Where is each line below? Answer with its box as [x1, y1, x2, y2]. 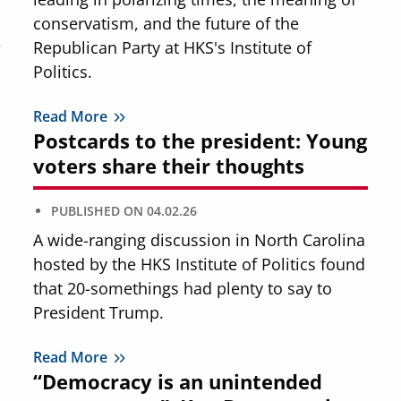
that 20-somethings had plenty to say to [33, 277, 333, 299]
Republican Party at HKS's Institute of [33, 36, 312, 58]
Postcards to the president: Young [33, 127, 368, 154]
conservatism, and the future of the [33, 12, 300, 34]
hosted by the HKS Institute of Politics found [33, 252, 366, 275]
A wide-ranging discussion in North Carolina [33, 228, 366, 251]
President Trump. [33, 301, 165, 323]
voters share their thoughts [33, 152, 305, 179]
